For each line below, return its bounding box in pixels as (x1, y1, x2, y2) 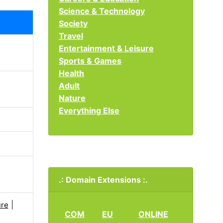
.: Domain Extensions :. (59, 175, 148, 185)
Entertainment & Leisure (59, 43, 154, 53)
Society (59, 18, 88, 28)
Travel (59, 31, 83, 41)
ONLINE (138, 209, 168, 219)
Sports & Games (59, 56, 121, 66)
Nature (59, 93, 86, 103)
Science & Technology (59, 6, 145, 16)
